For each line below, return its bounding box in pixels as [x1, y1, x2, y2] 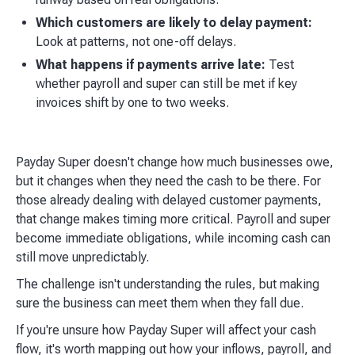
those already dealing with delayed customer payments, [16, 193, 322, 208]
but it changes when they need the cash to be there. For [16, 174, 321, 189]
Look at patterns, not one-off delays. [36, 34, 242, 50]
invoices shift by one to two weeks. [36, 95, 229, 111]
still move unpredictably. [16, 250, 155, 265]
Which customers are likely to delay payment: [36, 15, 312, 31]
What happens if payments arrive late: [36, 57, 265, 73]
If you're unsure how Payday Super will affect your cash [16, 323, 316, 338]
